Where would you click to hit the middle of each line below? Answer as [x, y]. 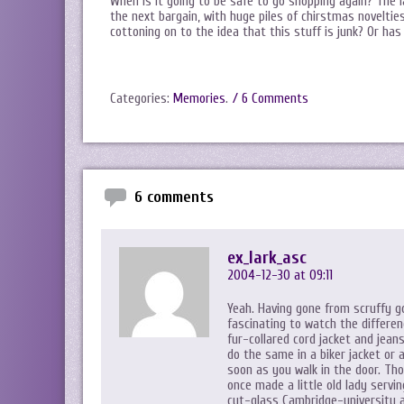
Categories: [142, 99]
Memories [199, 99]
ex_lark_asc [267, 257]
